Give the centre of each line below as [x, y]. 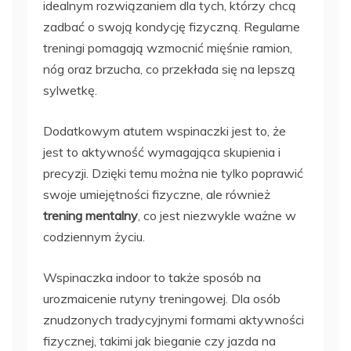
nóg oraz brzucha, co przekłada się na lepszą [169, 69]
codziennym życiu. [94, 236]
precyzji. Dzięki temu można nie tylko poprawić [173, 173]
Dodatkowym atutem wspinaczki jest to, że [165, 130]
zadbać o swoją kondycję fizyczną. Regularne [172, 26]
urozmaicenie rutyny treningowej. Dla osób [162, 298]
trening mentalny [90, 215]
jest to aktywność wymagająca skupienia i [162, 152]
